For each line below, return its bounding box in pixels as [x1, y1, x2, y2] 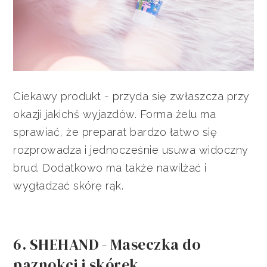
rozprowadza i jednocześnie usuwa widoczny [13, 144, 249, 157]
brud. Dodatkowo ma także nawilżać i [13, 162, 207, 175]
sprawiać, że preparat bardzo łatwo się [13, 126, 218, 139]
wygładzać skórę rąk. [13, 179, 124, 193]
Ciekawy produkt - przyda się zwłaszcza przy [13, 90, 250, 103]
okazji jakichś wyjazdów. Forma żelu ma [13, 108, 216, 121]
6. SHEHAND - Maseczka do [13, 234, 201, 255]
